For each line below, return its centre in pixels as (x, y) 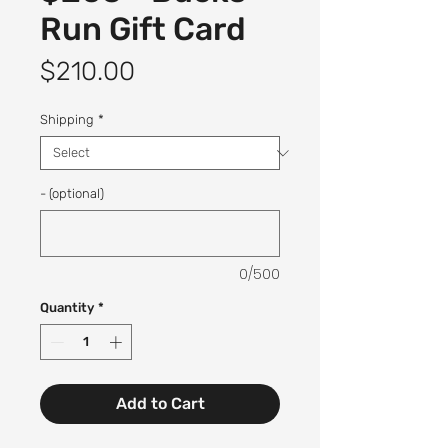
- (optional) (72, 193)
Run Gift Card (143, 29)
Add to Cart (160, 403)
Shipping (67, 119)
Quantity (67, 307)
